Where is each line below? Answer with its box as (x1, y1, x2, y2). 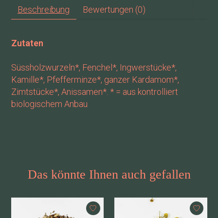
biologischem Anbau (11, 98, 88, 109)
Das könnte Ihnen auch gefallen (27, 167, 191, 182)
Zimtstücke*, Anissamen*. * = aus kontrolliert (11, 86, 178, 97)
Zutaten (11, 37, 43, 48)
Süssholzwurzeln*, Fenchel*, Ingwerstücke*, (11, 62, 177, 73)
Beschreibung (18, 4, 70, 15)
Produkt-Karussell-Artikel (11, 198, 105, 208)
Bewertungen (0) (83, 4, 145, 15)
